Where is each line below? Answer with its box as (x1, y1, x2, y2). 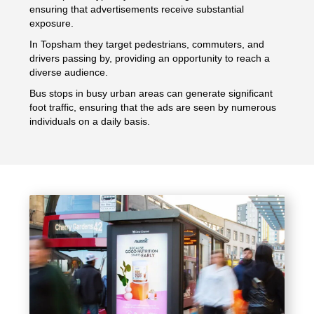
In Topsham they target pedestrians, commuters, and (29, 38, 265, 50)
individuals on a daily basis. (29, 115, 151, 127)
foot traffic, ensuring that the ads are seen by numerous (29, 101, 277, 113)
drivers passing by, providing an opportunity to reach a (29, 52, 271, 64)
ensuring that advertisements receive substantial (29, 3, 245, 15)
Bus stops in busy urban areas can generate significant (29, 87, 273, 99)
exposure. (29, 17, 74, 29)
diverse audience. (29, 66, 109, 78)
